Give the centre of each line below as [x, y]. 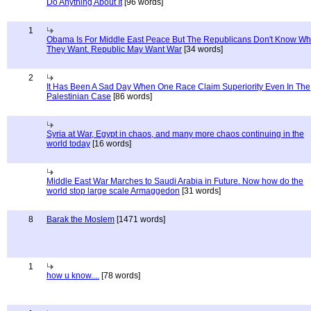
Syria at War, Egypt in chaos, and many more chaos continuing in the [175, 134]
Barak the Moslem [81, 219]
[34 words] [202, 49]
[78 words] [120, 276]
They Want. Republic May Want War [114, 49]
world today [68, 144]
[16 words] [111, 144]
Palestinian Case [79, 96]
